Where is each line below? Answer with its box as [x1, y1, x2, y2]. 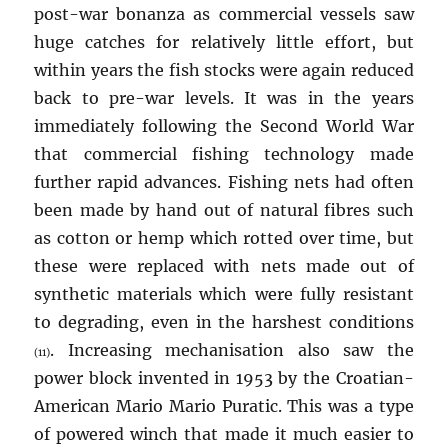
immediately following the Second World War [34, 116, 414, 137]
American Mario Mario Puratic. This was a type [34, 396, 414, 417]
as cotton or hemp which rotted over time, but [34, 228, 414, 249]
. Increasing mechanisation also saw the [50, 340, 414, 361]
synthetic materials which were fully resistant [34, 284, 414, 305]
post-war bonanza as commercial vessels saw [34, 4, 414, 25]
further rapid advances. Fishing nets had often [34, 172, 414, 193]
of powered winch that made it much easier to [34, 424, 414, 445]
